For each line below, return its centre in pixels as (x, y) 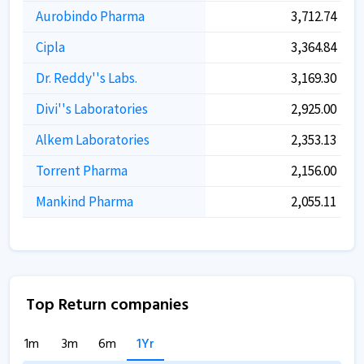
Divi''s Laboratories (92, 109)
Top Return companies (107, 305)
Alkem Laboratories (93, 140)
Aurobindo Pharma (90, 16)
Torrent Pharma (82, 171)
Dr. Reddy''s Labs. (87, 78)
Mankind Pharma (84, 201)
